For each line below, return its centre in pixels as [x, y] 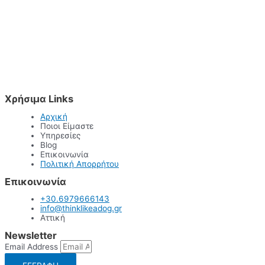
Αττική [53, 218]
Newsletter [31, 235]
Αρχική [54, 116]
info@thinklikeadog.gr [81, 209]
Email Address [33, 247]
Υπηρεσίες [60, 135]
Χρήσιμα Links [39, 99]
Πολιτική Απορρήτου [80, 164]
